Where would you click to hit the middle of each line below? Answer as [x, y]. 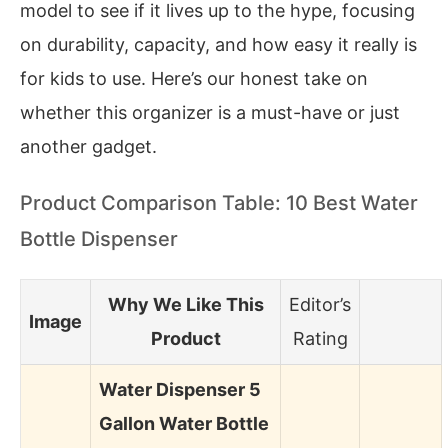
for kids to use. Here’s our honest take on [194, 78]
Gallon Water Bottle [184, 423]
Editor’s [320, 304]
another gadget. [88, 146]
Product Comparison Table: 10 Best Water [219, 203]
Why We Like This [185, 304]
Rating [320, 338]
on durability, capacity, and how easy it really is [218, 44]
